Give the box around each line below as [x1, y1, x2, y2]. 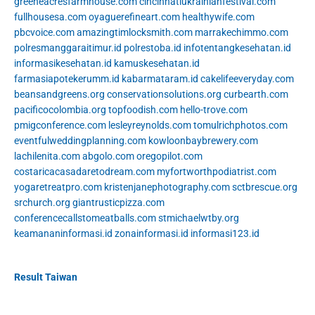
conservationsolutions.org [107, 89, 221, 101]
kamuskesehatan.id [114, 58, 200, 70]
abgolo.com [82, 150, 134, 162]
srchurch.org [14, 197, 70, 209]
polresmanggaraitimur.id [14, 42, 122, 54]
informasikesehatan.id [14, 58, 112, 70]
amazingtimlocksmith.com [77, 27, 193, 39]
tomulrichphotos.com [193, 120, 288, 131]
